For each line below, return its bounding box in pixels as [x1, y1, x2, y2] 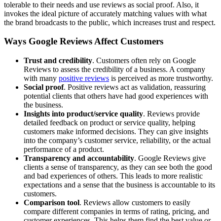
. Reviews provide [143, 110, 200, 118]
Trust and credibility [24, 56, 92, 65]
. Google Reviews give [134, 154, 206, 163]
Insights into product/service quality [24, 110, 143, 118]
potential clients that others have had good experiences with [24, 92, 208, 101]
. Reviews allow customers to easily [79, 198, 190, 207]
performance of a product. [24, 145, 104, 154]
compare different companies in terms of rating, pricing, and [24, 207, 209, 216]
